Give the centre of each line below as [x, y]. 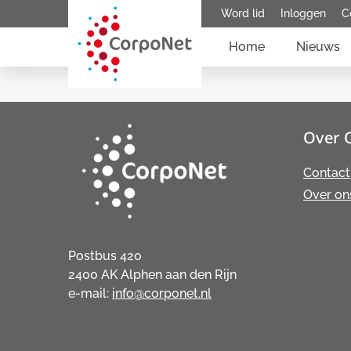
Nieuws [318, 47]
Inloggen [303, 13]
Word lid [243, 13]
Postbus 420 [105, 256]
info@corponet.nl [162, 293]
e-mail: [90, 293]
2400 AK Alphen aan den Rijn [152, 275]
